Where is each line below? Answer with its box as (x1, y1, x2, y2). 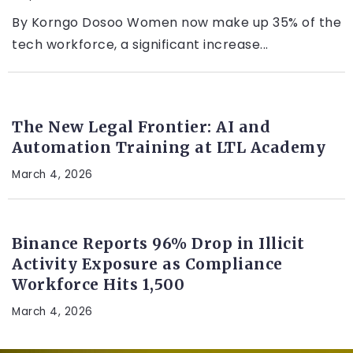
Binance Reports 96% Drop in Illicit (12, 233, 305, 253)
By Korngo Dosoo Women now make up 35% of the (12, 13, 341, 32)
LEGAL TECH (17, 91, 84, 105)
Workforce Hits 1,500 (12, 274, 184, 294)
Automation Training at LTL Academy (12, 137, 325, 157)
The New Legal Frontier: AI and (12, 117, 270, 136)
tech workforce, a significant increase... (12, 35, 269, 54)
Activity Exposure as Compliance (12, 254, 283, 273)
